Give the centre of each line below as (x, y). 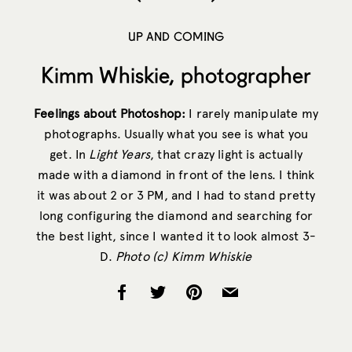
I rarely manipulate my (252, 113)
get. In (70, 154)
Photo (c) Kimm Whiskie (183, 256)
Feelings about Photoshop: (110, 113)
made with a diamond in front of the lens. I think (176, 174)
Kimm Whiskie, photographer (176, 75)
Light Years (120, 154)
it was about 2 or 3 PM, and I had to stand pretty (176, 195)
